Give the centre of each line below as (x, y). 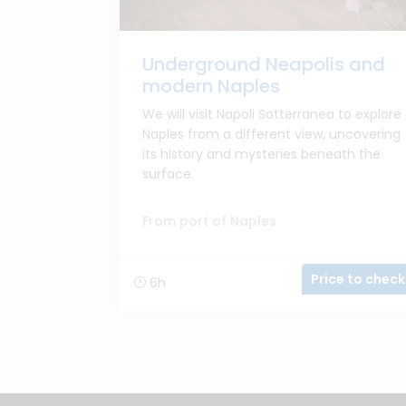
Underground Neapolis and (264, 64)
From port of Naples (209, 221)
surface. (168, 174)
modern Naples (211, 86)
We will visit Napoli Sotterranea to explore (272, 114)
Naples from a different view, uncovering (271, 134)
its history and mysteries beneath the (261, 154)
